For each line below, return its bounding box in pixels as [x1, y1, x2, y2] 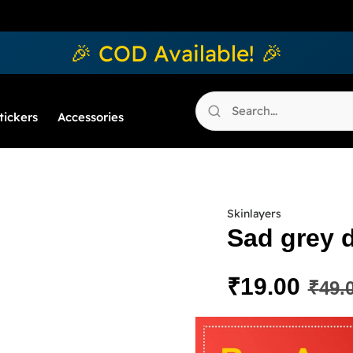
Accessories [58, 110, 124, 125]
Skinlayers [226, 206, 281, 221]
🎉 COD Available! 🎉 [70, 39, 283, 67]
